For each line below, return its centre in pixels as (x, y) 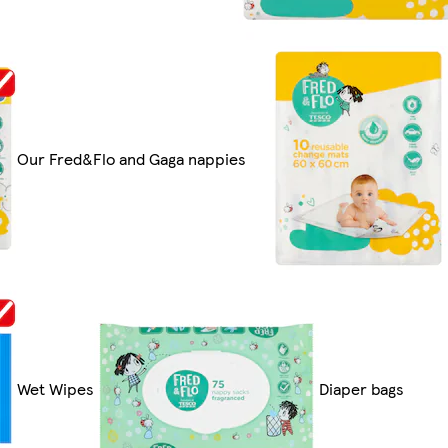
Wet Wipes (56, 389)
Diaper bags (362, 389)
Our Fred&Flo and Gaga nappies (132, 159)
